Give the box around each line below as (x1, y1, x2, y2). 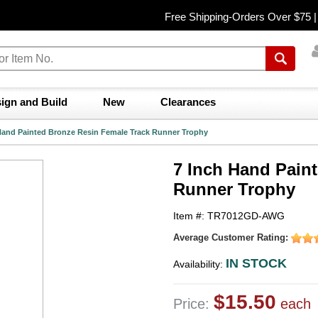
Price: (173, 295, 214, 312)
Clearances (160, 96, 216, 108)
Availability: (173, 258, 226, 270)
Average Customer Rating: (173, 232, 291, 243)
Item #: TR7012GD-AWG (173, 210, 285, 221)
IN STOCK (226, 256, 287, 270)
